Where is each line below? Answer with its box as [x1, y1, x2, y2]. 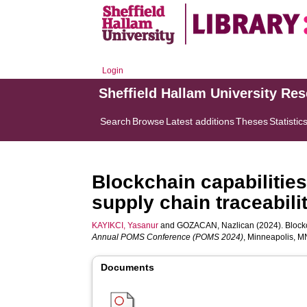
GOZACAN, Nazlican [177, 221, 255, 230]
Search [100, 116, 132, 127]
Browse [132, 116, 165, 127]
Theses [236, 116, 269, 127]
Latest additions [166, 116, 235, 127]
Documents [101, 262, 155, 273]
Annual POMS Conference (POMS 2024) [92, 232, 244, 242]
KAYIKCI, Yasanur [92, 221, 159, 230]
